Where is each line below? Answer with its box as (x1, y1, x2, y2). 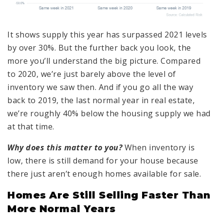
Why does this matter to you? (7, 142, 122, 153)
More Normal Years (7, 202, 116, 215)
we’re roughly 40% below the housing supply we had (7, 108, 211, 119)
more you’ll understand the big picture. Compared (7, 55, 200, 66)
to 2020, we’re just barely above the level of (7, 68, 176, 79)
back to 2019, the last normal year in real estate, (7, 94, 195, 106)
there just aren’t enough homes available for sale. (7, 168, 201, 179)
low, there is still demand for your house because (7, 155, 199, 166)
